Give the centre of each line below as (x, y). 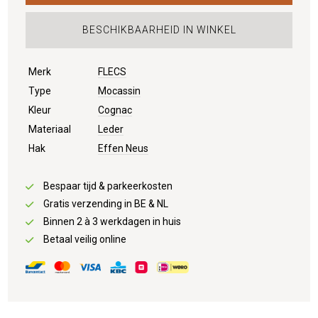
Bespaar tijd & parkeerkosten (108, 186)
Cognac (115, 110)
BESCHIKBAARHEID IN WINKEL (159, 29)
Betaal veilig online (85, 239)
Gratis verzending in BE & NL (106, 203)
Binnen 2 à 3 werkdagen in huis (113, 221)
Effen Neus (124, 148)
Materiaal (50, 129)
